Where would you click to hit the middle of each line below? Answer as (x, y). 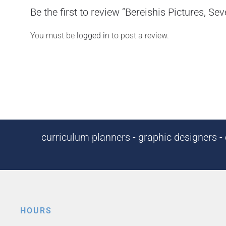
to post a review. (139, 36)
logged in (93, 36)
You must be (53, 36)
